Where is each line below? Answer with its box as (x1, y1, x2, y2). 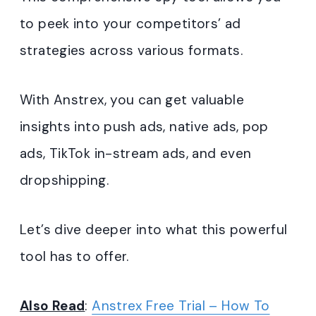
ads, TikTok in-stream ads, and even (20, 145, 252, 162)
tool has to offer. (20, 248, 129, 265)
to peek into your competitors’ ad (20, 15, 241, 32)
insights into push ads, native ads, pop (20, 118, 269, 135)
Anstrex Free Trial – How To (92, 297, 270, 315)
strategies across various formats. (20, 42, 243, 59)
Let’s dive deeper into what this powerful (20, 221, 288, 238)
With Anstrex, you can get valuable (20, 91, 244, 109)
